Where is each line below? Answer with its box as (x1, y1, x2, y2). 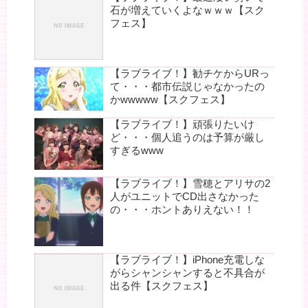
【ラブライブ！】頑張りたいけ (110, 118, 254, 131)
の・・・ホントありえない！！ (110, 203, 254, 215)
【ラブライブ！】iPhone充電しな (110, 253, 265, 265)
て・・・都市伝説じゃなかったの (110, 80, 265, 93)
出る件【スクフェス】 (110, 279, 213, 291)
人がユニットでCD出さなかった (110, 190, 259, 202)
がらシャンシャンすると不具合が (110, 266, 265, 278)
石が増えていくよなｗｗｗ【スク (110, 4, 265, 16)
